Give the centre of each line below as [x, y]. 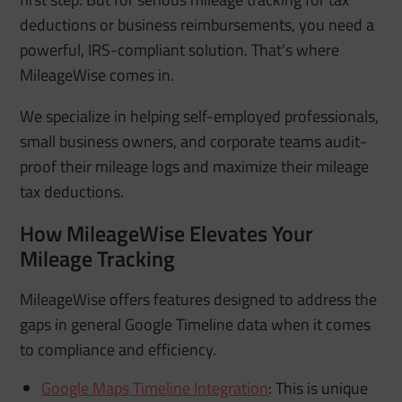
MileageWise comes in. [97, 75]
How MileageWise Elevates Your [167, 234]
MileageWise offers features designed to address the [199, 300]
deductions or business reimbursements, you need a [197, 25]
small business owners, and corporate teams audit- [194, 142]
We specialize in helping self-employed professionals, [200, 117]
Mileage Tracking [98, 259]
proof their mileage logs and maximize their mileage [195, 167]
